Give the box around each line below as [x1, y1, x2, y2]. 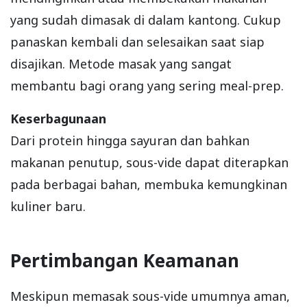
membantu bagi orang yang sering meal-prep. [10, 77, 284, 94]
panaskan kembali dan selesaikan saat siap [10, 33, 265, 50]
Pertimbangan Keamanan [10, 247, 239, 273]
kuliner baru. [10, 197, 86, 214]
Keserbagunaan [10, 110, 106, 127]
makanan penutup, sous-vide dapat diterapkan [10, 153, 288, 171]
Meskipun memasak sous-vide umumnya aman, [10, 287, 290, 304]
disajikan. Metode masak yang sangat [10, 55, 232, 72]
